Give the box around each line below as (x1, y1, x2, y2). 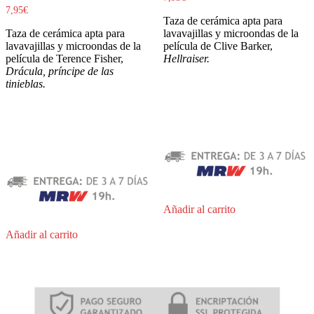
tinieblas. (6, 77, 46, 90)
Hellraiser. (163, 52, 210, 64)
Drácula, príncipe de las (6, 64, 114, 77)
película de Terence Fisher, (6, 52, 123, 64)
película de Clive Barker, (163, 39, 273, 52)
